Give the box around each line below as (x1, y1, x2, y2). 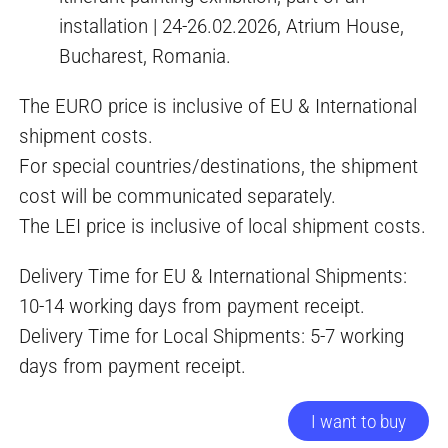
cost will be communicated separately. (19, 184, 337, 209)
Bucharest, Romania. (59, 44, 232, 69)
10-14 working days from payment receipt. (19, 294, 366, 319)
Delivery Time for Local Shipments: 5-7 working (19, 324, 405, 349)
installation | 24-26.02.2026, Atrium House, (59, 14, 405, 39)
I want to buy (310, 411, 406, 433)
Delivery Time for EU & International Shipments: (19, 264, 408, 289)
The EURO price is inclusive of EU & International (19, 94, 418, 119)
